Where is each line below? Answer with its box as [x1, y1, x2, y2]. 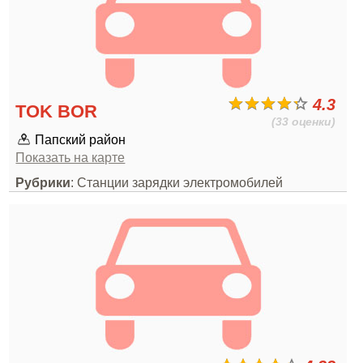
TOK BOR [15, 101, 98, 122]
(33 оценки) [271, 115, 336, 128]
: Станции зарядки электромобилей [70, 175, 284, 190]
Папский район [35, 132, 126, 147]
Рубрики [15, 175, 71, 190]
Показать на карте [15, 150, 126, 164]
